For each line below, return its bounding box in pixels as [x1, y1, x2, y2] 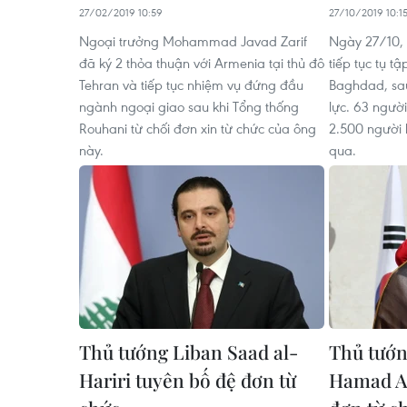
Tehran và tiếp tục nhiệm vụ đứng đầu [79, 75, 303, 94]
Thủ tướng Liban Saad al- [79, 339, 298, 364]
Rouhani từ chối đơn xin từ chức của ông [79, 119, 316, 137]
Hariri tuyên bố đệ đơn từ [79, 367, 296, 392]
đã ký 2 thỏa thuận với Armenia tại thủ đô [79, 54, 324, 72]
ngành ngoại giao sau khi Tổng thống [79, 97, 299, 115]
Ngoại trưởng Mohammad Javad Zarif [79, 32, 307, 50]
